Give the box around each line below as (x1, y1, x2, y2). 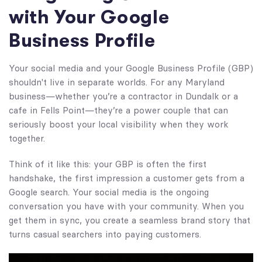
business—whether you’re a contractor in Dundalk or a (9, 90, 238, 102)
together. (9, 132, 45, 144)
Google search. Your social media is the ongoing (9, 186, 209, 198)
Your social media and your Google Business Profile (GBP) (9, 62, 253, 74)
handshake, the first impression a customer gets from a (9, 172, 244, 184)
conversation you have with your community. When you (9, 200, 244, 212)
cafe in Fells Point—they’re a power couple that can (9, 104, 228, 116)
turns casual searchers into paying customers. (9, 228, 201, 240)
